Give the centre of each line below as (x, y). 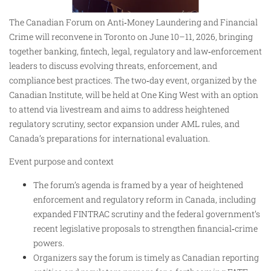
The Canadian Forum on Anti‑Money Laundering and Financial (133, 22)
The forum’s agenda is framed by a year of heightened (138, 184)
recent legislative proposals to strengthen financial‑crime (145, 228)
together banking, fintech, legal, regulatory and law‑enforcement (135, 51)
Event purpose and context (61, 162)
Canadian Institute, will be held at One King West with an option (134, 94)
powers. (49, 243)
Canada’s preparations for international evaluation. (109, 138)
